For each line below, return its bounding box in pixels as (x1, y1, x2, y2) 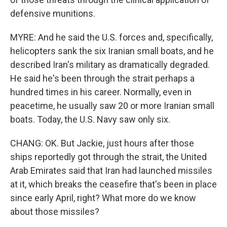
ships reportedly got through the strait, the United (10, 152, 207, 162)
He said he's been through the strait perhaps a (10, 73, 195, 84)
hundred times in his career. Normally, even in (10, 87, 192, 97)
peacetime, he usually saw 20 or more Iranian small (10, 100, 214, 111)
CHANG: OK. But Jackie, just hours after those (10, 138, 194, 148)
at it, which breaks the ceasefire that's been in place (10, 179, 217, 190)
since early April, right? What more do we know (10, 193, 196, 203)
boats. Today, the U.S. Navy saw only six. (10, 114, 170, 125)
